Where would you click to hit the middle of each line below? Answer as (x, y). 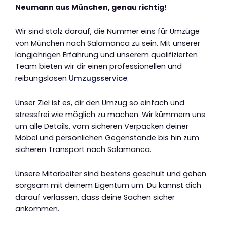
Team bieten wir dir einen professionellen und (99, 67)
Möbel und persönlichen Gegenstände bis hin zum (107, 138)
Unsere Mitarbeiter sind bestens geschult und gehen (111, 174)
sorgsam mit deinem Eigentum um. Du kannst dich (108, 186)
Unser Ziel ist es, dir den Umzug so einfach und (100, 103)
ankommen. (37, 209)
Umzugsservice (98, 78)
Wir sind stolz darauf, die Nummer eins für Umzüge (107, 32)
